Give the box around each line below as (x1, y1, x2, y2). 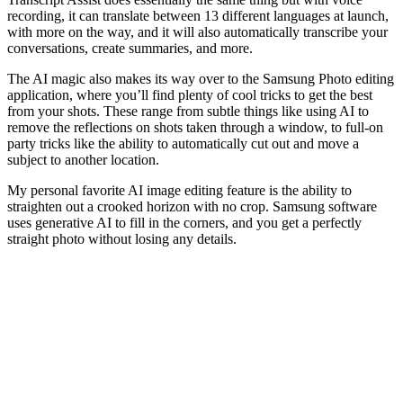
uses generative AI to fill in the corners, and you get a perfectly (7, 214, 362, 230)
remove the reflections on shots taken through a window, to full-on (7, 119, 383, 135)
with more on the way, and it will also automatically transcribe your (7, 23, 388, 40)
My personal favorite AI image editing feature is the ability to (7, 182, 352, 198)
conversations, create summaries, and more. (7, 40, 253, 56)
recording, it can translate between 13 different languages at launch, (7, 7, 389, 23)
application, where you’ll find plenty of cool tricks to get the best (7, 86, 372, 103)
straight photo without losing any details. (7, 230, 237, 246)
